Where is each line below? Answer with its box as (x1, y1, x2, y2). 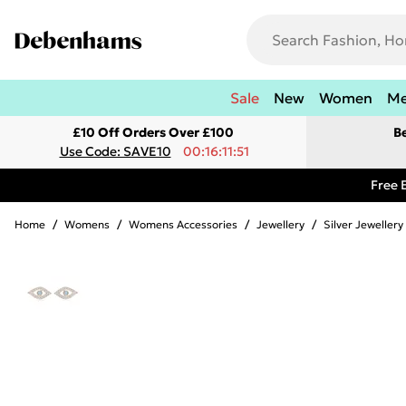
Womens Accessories (129, 217, 237, 231)
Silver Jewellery (324, 217, 403, 231)
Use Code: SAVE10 (59, 143, 171, 159)
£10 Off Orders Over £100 (72, 124, 234, 140)
